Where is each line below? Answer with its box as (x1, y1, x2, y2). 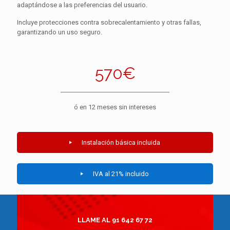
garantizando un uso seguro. (17, 28, 102, 36)
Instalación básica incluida (81, 139, 160, 147)
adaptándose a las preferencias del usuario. (17, 1, 147, 9)
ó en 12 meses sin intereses (74, 103, 156, 111)
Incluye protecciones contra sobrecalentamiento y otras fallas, (17, 18, 201, 27)
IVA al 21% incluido (92, 170, 149, 178)
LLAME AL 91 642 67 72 (78, 216, 152, 224)
